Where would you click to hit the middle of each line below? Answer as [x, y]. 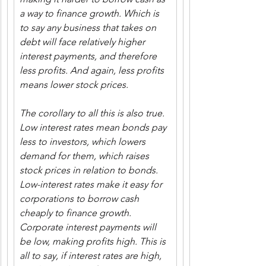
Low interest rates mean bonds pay [94, 127]
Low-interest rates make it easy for [92, 184]
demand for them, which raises [85, 156]
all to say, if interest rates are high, [92, 256]
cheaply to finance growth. [77, 213]
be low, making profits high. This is [94, 241]
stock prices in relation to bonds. [90, 170]
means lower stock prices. [74, 85]
